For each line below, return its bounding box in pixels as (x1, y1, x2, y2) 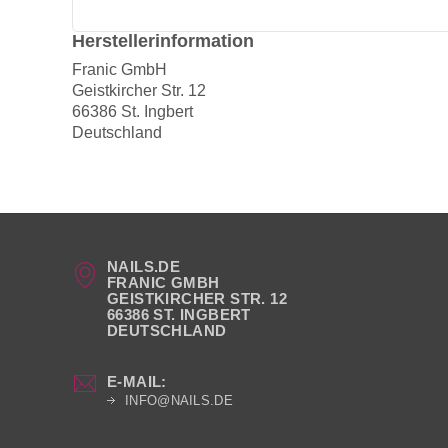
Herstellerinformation (72, 31, 254, 52)
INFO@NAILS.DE (125, 393, 233, 409)
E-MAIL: (107, 373, 167, 391)
